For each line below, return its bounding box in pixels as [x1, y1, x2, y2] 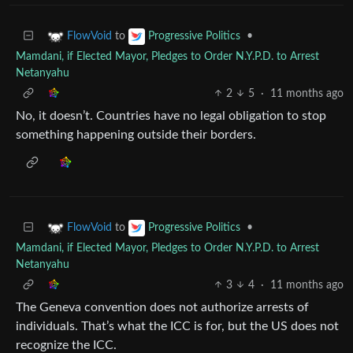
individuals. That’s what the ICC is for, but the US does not [16, 319, 339, 333]
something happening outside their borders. [16, 128, 256, 141]
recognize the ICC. [16, 338, 117, 351]
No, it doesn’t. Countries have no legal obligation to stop [16, 109, 326, 122]
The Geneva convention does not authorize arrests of [16, 300, 309, 314]
